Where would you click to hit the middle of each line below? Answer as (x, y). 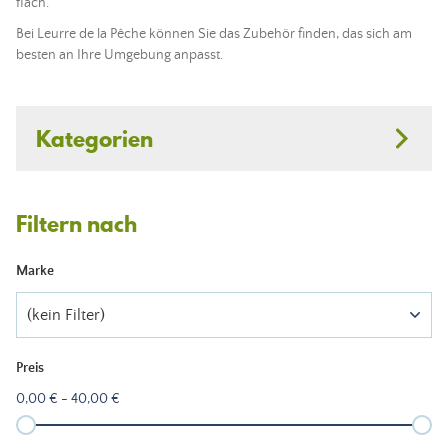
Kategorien (94, 138)
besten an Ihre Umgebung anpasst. (119, 55)
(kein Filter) (66, 315)
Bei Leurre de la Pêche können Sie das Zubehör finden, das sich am (214, 34)
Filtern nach (76, 223)
